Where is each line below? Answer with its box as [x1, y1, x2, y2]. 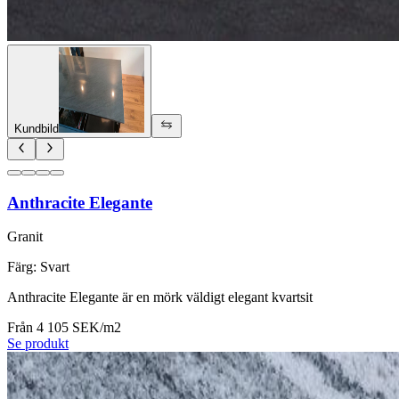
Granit [7, 229, 43, 245]
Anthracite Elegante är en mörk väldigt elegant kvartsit [7, 289, 313, 305]
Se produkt [7, 336, 69, 352]
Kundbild [14, 121, 59, 135]
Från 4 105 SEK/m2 [7, 320, 121, 336]
